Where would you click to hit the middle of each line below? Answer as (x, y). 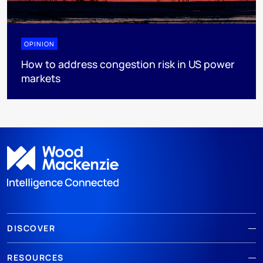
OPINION (39, 43)
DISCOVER (31, 228)
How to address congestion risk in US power (128, 64)
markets (41, 78)
